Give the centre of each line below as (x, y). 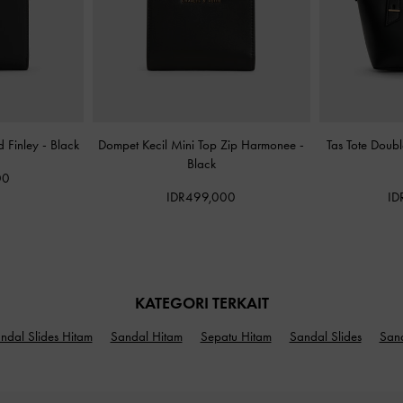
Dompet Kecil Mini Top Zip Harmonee (199, 145)
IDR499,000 (201, 197)
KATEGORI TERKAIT (201, 303)
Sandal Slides (325, 336)
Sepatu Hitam (236, 336)
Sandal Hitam (146, 336)
